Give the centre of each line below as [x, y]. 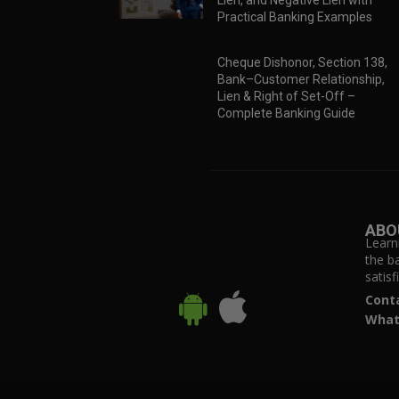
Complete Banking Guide [286, 114]
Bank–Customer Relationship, [301, 80]
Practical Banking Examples [294, 17]
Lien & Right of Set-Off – [286, 97]
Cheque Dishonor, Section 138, [302, 63]
